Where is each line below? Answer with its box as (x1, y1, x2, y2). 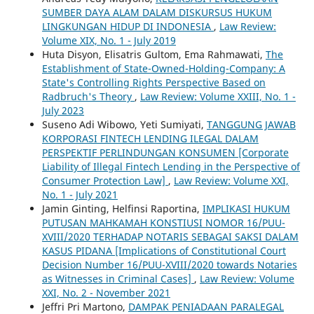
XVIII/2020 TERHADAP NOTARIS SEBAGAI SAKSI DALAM (41, 229, 299, 243)
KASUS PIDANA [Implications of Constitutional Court (41, 243, 286, 257)
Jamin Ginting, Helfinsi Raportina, (41, 201, 203, 215)
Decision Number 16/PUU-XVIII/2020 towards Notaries (41, 257, 297, 271)
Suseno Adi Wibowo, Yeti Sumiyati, (41, 117, 207, 131)
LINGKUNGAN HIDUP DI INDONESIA (41, 19, 214, 33)
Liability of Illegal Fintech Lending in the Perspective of (41, 159, 300, 173)
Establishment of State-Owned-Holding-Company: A (41, 61, 285, 75)
